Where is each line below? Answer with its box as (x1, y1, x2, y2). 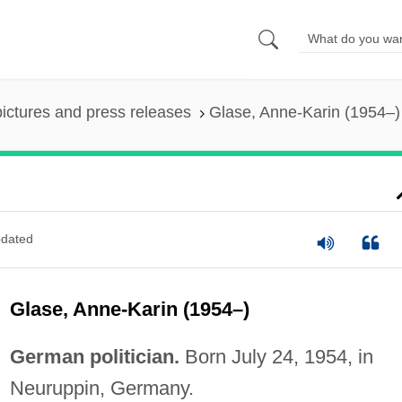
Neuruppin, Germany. (9, 376, 194, 399)
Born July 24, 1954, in (179, 345, 373, 368)
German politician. (9, 345, 179, 368)
